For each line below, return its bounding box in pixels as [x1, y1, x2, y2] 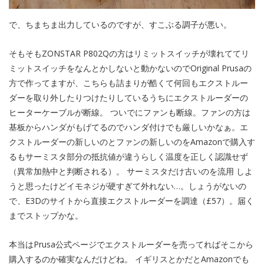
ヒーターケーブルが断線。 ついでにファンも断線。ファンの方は [9, 106, 250, 118]
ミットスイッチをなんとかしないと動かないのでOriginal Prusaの [9, 62, 252, 74]
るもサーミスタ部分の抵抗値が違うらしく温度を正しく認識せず [9, 150, 248, 162]
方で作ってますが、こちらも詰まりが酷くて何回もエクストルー [9, 77, 248, 88]
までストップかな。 [9, 209, 83, 221]
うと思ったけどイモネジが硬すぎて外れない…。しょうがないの [9, 180, 246, 192]
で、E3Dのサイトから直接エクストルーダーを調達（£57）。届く [9, 194, 254, 206]
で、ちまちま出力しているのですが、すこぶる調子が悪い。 [9, 18, 232, 30]
